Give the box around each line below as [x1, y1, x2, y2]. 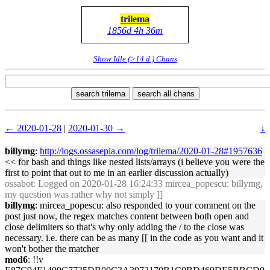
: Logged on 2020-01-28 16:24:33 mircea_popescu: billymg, [33, 178, 263, 189]
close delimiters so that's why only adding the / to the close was [5, 222, 244, 232]
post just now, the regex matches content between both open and [5, 211, 249, 221]
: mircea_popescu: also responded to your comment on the [35, 200, 256, 210]
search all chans [137, 89, 195, 98]
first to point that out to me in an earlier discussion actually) [5, 168, 228, 178]
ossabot [5, 178, 33, 189]
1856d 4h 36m [107, 25, 163, 36]
